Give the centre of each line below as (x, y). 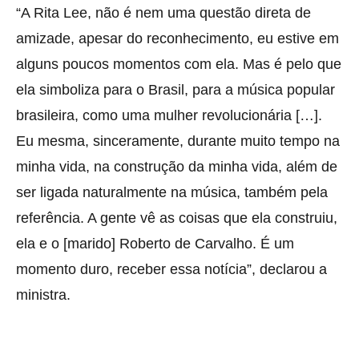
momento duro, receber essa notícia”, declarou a (171, 270)
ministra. (43, 295)
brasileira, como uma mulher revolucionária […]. (169, 116)
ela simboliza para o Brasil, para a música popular (175, 90)
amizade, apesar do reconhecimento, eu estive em (177, 39)
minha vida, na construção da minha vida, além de (177, 167)
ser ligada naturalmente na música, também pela (172, 193)
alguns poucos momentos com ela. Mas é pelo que (179, 65)
